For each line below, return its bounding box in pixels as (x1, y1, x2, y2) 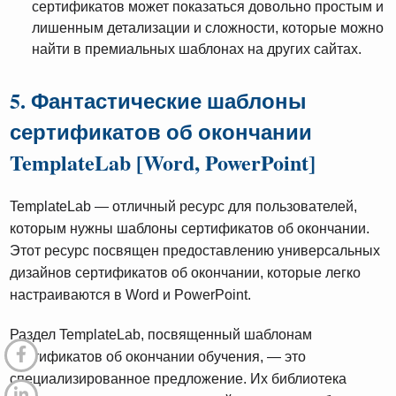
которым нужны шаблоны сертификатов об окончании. (10, 220, 370, 236)
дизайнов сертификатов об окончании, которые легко (10, 264, 362, 280)
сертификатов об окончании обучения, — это (10, 348, 307, 364)
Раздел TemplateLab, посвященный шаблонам (10, 326, 313, 342)
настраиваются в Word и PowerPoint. (10, 286, 252, 302)
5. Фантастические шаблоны (10, 84, 308, 116)
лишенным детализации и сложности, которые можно (32, 19, 384, 35)
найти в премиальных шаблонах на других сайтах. (32, 41, 362, 57)
